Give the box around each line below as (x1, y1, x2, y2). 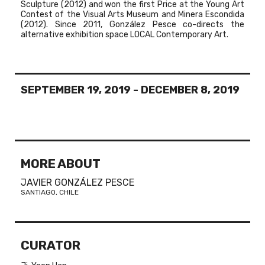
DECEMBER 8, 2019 (141, 83, 240, 96)
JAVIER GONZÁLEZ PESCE (21, 177, 134, 188)
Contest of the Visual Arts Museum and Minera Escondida (21, 9, 244, 20)
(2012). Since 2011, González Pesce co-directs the (21, 20, 244, 30)
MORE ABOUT (21, 156, 101, 171)
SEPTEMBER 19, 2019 (21, 83, 131, 96)
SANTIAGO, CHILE (21, 188, 79, 196)
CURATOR (21, 238, 80, 253)
